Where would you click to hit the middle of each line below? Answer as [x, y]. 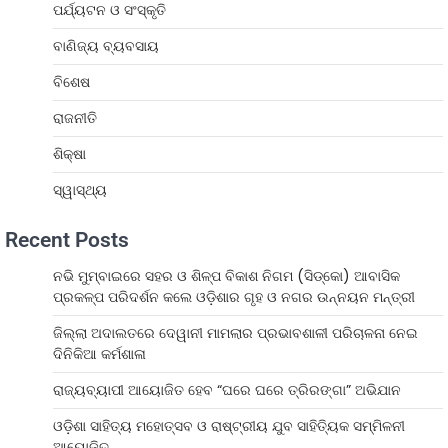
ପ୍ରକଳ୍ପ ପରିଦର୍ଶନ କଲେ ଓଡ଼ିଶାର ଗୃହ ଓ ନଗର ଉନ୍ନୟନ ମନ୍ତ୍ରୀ [234, 296]
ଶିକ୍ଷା [69, 153]
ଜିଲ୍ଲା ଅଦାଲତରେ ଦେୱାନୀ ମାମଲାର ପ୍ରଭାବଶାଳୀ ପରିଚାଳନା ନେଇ [235, 332]
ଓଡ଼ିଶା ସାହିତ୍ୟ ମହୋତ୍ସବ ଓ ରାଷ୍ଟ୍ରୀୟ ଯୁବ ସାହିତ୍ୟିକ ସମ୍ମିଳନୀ [229, 425]
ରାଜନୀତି [75, 117]
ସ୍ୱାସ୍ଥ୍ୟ [80, 189]
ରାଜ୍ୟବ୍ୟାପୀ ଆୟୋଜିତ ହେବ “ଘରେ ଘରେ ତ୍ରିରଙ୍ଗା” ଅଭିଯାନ [227, 389]
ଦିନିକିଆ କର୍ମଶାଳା [99, 353]
